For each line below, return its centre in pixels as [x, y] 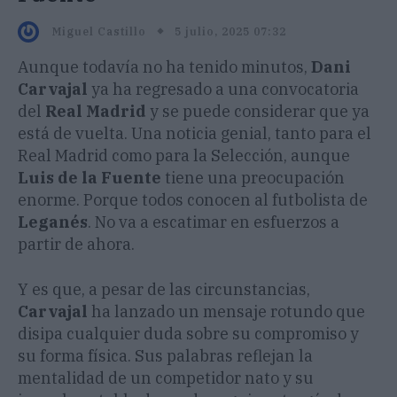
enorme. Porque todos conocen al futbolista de [193, 200]
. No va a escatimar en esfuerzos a [214, 222]
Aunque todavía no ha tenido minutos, [164, 67]
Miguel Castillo [99, 32]
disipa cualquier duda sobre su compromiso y [188, 334]
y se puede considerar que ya [260, 112]
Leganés [53, 222]
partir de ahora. [76, 245]
